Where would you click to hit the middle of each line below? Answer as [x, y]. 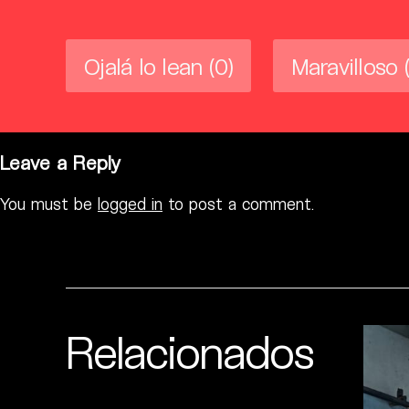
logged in [130, 204]
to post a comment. [238, 204]
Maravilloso [344, 65]
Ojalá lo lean [143, 65]
